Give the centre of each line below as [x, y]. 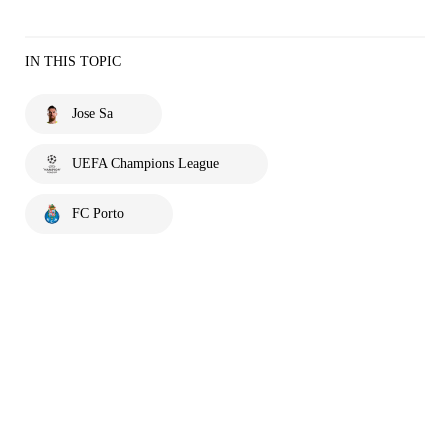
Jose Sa [92, 113]
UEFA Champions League [145, 163]
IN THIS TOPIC [73, 61]
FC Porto [98, 213]
